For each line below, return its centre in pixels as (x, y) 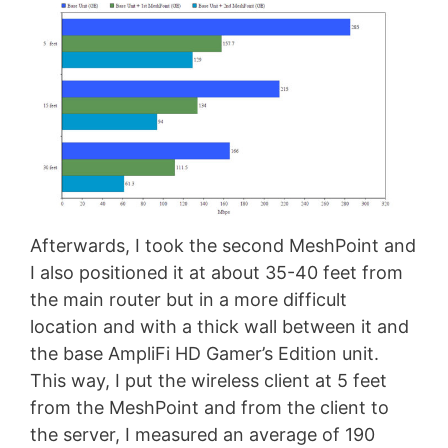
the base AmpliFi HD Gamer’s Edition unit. (204, 353)
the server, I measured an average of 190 (202, 434)
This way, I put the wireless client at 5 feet (208, 380)
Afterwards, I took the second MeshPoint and (223, 245)
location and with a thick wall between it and (219, 326)
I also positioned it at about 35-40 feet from (216, 272)
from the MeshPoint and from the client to (209, 407)
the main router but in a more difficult (188, 299)
